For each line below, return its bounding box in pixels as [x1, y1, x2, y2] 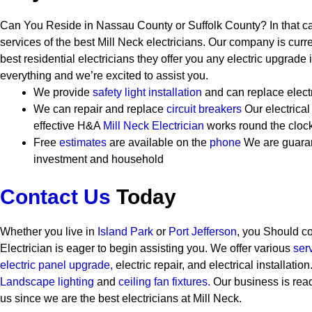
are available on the [107, 136, 210, 148]
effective [33, 120, 75, 132]
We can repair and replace [33, 103, 166, 115]
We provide [33, 86, 93, 98]
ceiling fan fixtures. [118, 276, 210, 288]
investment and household [33, 153, 164, 165]
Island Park [97, 226, 153, 237]
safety [93, 86, 125, 98]
